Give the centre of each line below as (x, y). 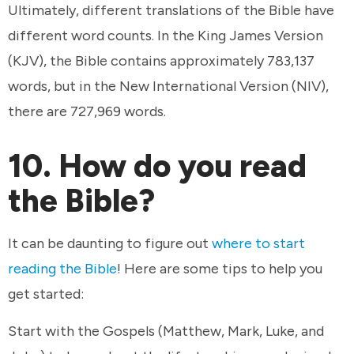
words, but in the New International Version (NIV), (168, 87)
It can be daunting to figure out (110, 243)
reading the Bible (62, 268)
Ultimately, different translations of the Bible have (171, 11)
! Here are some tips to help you (220, 268)
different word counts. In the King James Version (166, 36)
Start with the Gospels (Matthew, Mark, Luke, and (166, 331)
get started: (47, 294)
